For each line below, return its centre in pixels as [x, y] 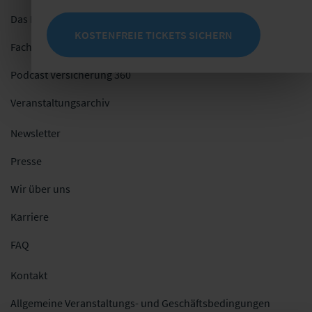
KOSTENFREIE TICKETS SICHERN [153, 34]
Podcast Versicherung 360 [71, 74]
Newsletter [36, 133]
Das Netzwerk [42, 18]
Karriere [30, 216]
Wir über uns [40, 188]
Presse [26, 161]
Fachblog [32, 46]
